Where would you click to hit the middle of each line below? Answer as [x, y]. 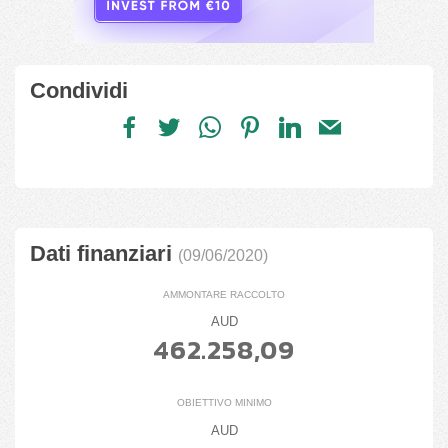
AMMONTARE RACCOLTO [224, 295]
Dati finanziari [104, 253]
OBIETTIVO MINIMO [224, 403]
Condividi [79, 91]
